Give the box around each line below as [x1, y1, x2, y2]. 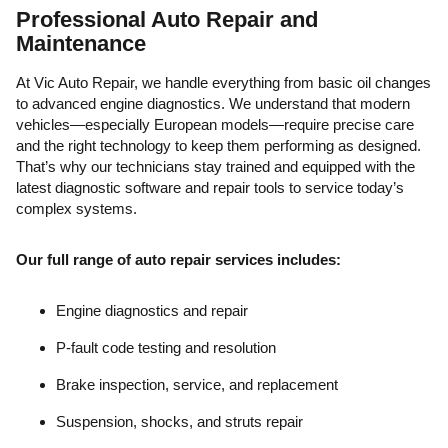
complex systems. [16, 200, 137, 217]
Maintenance [16, 31, 146, 56]
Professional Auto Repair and [16, 7, 318, 32]
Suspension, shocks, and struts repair [56, 413, 303, 430]
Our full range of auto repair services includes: [16, 251, 341, 268]
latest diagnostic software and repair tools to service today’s [16, 179, 404, 196]
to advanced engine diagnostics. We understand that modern [16, 95, 410, 112]
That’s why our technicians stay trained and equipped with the [16, 158, 415, 175]
